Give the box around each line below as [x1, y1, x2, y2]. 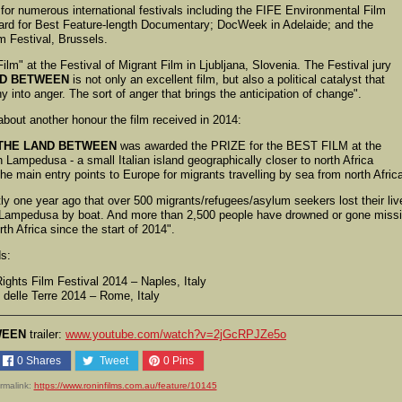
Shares [23, 354, 62, 367]
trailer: [26, 327, 66, 341]
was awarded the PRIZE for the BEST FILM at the [117, 138, 381, 153]
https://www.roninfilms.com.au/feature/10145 [33, 380, 217, 390]
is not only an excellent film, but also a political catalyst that [69, 72, 385, 86]
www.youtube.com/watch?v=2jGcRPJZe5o [66, 327, 286, 341]
